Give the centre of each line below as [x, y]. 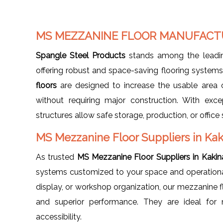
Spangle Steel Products [81, 55]
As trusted [56, 157]
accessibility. [59, 217]
